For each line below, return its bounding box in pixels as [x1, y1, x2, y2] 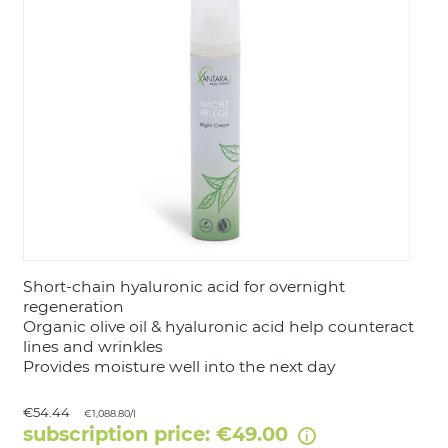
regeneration [22, 296, 124, 316]
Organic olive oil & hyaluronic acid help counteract [22, 316, 414, 336]
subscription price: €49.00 [22, 421, 294, 446]
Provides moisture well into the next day [22, 356, 335, 376]
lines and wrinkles [22, 336, 163, 356]
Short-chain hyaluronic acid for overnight [22, 276, 345, 296]
